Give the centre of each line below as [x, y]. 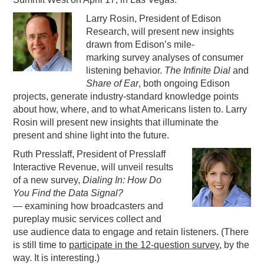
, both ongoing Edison [184, 84]
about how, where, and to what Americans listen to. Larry [130, 110]
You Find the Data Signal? [68, 193]
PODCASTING [50, 17]
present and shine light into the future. [91, 136]
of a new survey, [48, 180]
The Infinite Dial [198, 71]
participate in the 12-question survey [144, 245]
